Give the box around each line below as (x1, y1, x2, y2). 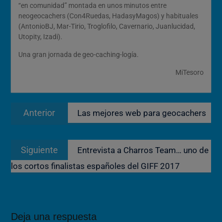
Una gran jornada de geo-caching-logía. (18, 51, 139, 58)
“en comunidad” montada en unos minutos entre (18, 1, 166, 9)
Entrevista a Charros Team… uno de (77, 145, 209, 155)
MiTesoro (175, 68, 204, 76)
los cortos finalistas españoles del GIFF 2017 (10, 161, 180, 171)
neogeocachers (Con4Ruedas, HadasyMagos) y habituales (18, 12, 198, 20)
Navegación (10, 94, 67, 107)
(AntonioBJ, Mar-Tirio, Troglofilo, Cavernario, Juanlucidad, (18, 22, 195, 30)
